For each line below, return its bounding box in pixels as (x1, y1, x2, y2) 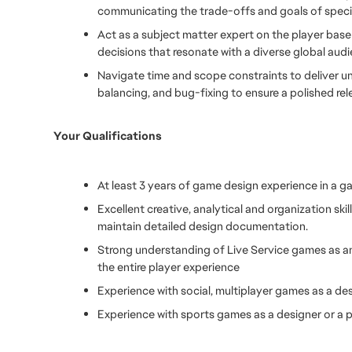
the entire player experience (97, 259, 240, 274)
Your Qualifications (53, 128, 162, 143)
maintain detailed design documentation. (97, 218, 308, 233)
